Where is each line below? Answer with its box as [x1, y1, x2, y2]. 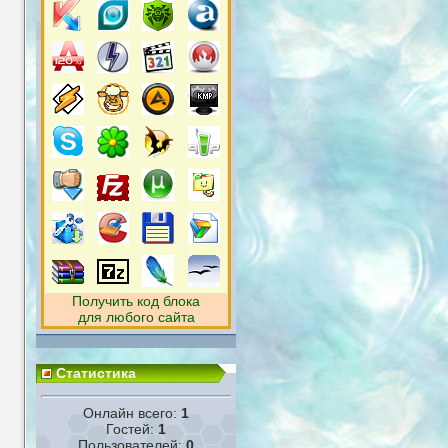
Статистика [56, 365, 136, 381]
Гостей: [106, 421, 158, 437]
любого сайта [101, 309, 195, 325]
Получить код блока [72, 293, 200, 309]
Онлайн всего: [83, 405, 181, 421]
